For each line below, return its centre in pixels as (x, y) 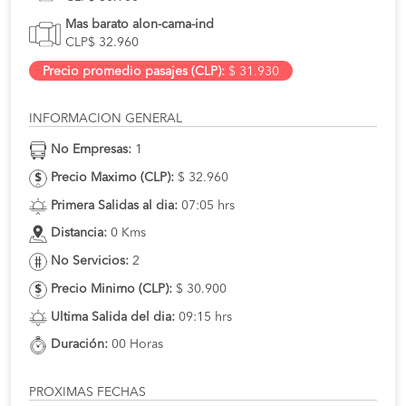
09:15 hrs (203, 317)
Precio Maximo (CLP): (112, 178)
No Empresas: (91, 150)
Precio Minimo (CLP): (111, 289)
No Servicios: (90, 261)
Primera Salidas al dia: (114, 205)
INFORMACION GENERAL (106, 119)
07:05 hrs (206, 205)
